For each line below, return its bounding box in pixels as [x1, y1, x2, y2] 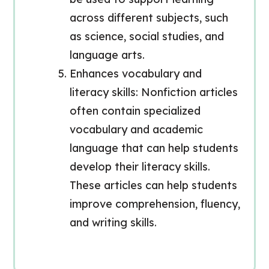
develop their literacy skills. [69, 160, 210, 174]
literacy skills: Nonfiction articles [69, 85, 238, 99]
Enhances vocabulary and [69, 67, 202, 80]
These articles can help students [69, 178, 237, 192]
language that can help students [69, 141, 238, 155]
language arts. [69, 48, 145, 62]
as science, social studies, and [69, 29, 224, 43]
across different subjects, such [69, 11, 228, 25]
